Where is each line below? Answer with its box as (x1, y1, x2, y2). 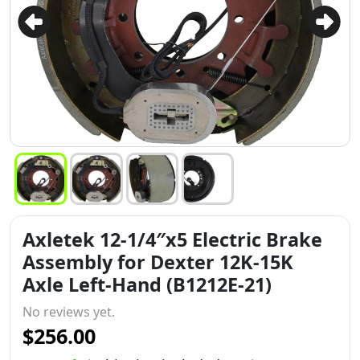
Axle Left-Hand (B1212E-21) (22, 272, 272, 297)
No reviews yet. (22, 303, 115, 321)
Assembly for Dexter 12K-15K (22, 249, 293, 275)
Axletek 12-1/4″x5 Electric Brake (22, 227, 322, 252)
